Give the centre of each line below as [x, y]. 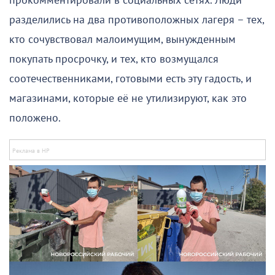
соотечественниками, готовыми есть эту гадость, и [130, 79]
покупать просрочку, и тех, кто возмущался [114, 59]
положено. [35, 118]
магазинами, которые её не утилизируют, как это [128, 98]
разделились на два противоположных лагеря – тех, [137, 20]
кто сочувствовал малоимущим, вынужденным [122, 39]
